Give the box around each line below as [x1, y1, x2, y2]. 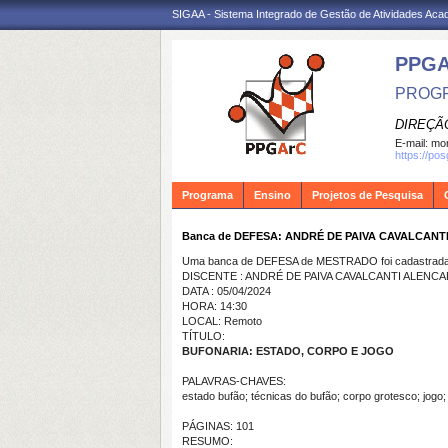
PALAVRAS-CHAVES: [182, 375, 286, 387]
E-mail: [395, 137, 431, 149]
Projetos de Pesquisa [312, 189, 423, 201]
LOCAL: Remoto [182, 315, 262, 327]
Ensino [254, 189, 291, 201]
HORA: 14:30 [182, 300, 247, 312]
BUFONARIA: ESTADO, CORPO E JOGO [182, 345, 394, 357]
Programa [182, 189, 233, 201]
